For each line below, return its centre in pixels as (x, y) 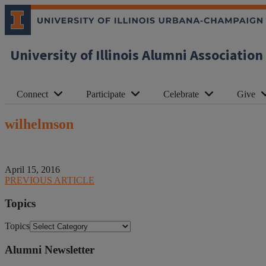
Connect (32, 94)
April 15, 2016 (32, 169)
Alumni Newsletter (50, 249)
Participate (106, 94)
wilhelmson (39, 124)
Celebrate (181, 94)
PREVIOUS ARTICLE (50, 180)
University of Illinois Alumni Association (137, 56)
